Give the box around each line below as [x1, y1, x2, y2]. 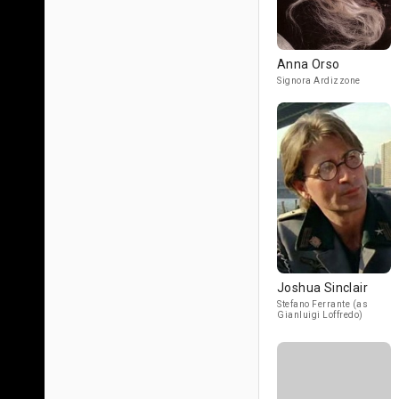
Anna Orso [277, 57, 340, 71]
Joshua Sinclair [277, 281, 368, 295]
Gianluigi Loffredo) [277, 310, 363, 320]
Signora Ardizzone [277, 76, 361, 85]
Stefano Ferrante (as [277, 299, 368, 309]
